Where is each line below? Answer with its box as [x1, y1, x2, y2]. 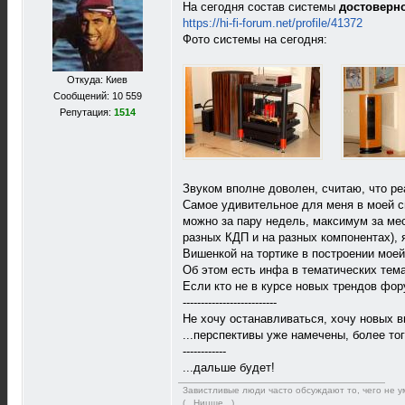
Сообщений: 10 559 [52, 90, 142, 101]
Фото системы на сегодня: [183, 33, 327, 46]
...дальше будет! [183, 361, 275, 374]
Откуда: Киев [67, 74, 127, 85]
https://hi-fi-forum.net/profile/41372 [183, 16, 363, 30]
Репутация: [59, 107, 114, 118]
